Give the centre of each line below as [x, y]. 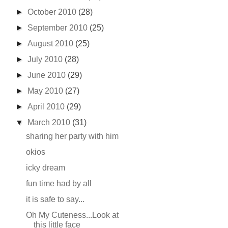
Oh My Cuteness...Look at [72, 215]
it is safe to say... [55, 199]
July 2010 [46, 59]
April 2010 [47, 107]
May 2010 [47, 91]
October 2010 [53, 12]
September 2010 [59, 28]
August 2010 [52, 44]
